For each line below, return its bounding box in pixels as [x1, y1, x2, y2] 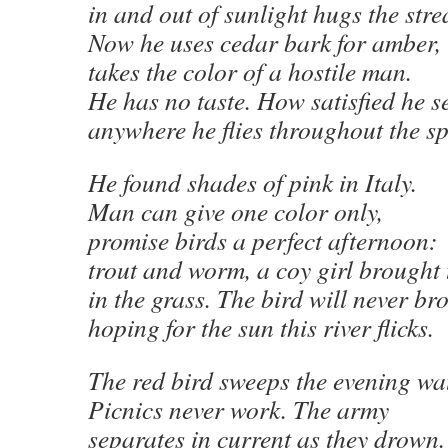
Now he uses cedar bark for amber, [88, 25, 441, 59]
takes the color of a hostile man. [88, 54, 412, 88]
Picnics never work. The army [88, 392, 389, 426]
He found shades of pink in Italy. [88, 165, 417, 199]
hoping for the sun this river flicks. [88, 310, 434, 344]
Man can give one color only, [88, 194, 383, 228]
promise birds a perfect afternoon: [88, 223, 438, 257]
